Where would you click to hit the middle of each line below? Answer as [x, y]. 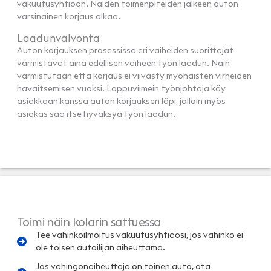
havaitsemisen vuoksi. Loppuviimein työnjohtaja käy [121, 88]
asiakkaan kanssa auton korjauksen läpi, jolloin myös [121, 101]
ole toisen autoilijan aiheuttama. [100, 247]
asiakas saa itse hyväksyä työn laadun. [96, 113]
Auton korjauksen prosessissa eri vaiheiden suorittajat [125, 50]
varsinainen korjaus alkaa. [69, 16]
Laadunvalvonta [58, 38]
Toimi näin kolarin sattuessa [89, 221]
